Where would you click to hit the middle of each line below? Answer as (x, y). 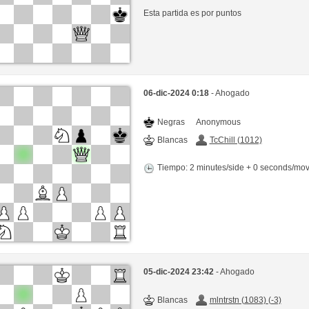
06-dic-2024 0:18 (177, 93)
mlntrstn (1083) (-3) (245, 300)
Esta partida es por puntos (192, 13)
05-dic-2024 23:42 (179, 271)
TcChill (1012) (236, 140)
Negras (171, 122)
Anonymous (218, 122)
